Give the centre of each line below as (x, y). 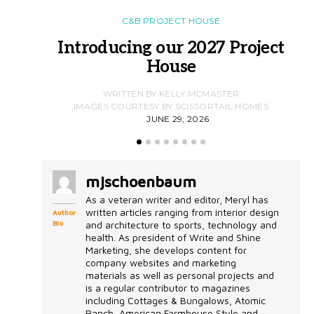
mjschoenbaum (141, 181)
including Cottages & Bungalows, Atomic (176, 300)
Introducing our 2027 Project (171, 48)
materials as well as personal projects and (180, 275)
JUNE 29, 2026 (178, 118)
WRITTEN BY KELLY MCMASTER (171, 93)
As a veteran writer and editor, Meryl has (177, 199)
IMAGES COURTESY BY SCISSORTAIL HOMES (171, 106)
